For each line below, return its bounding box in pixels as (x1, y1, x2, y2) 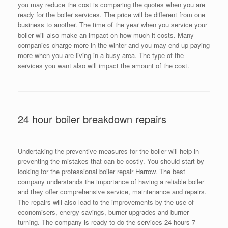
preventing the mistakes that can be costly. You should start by (18, 156, 204, 166)
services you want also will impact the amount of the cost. (18, 61, 189, 71)
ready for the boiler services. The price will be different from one (18, 10, 205, 20)
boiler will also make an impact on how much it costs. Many (18, 30, 194, 40)
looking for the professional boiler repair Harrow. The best (18, 166, 185, 177)
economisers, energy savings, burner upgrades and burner (18, 207, 189, 217)
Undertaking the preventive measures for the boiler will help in (18, 146, 199, 156)
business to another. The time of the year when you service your (18, 20, 207, 30)
